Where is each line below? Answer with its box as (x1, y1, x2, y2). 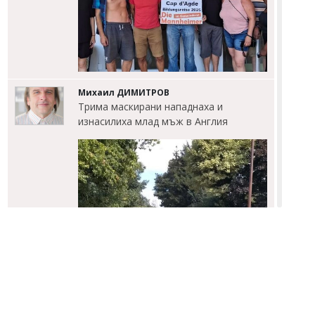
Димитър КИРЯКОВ (78, 295, 167, 308)
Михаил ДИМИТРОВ (78, 86, 169, 99)
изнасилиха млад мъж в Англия (78, 115, 228, 129)
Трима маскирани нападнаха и (78, 100, 223, 114)
